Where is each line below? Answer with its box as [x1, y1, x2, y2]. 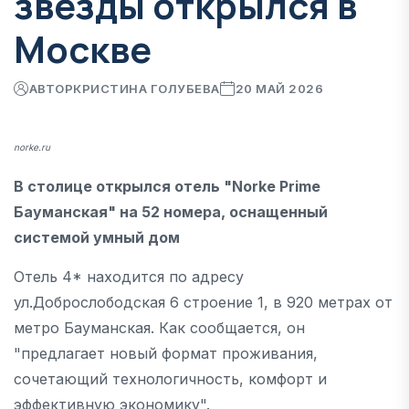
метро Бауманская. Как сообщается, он [14, 318, 305, 337]
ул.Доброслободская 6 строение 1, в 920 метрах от [14, 292, 393, 311]
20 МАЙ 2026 [235, 80, 324, 96]
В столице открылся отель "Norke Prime [14, 176, 320, 195]
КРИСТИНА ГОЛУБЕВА [73, 80, 220, 96]
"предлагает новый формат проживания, [14, 343, 318, 362]
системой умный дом [14, 227, 180, 246]
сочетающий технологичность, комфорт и [14, 369, 327, 388]
